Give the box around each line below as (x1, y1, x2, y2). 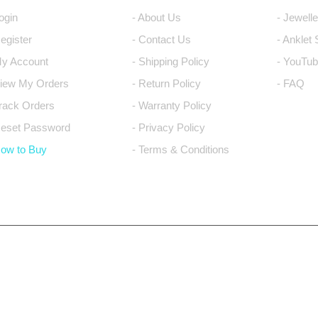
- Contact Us (131, 33, 191, 46)
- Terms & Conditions (131, 143, 229, 156)
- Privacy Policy (131, 121, 205, 134)
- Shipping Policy (131, 55, 209, 68)
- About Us (131, 11, 181, 24)
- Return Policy (131, 77, 201, 90)
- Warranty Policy (131, 99, 212, 112)
